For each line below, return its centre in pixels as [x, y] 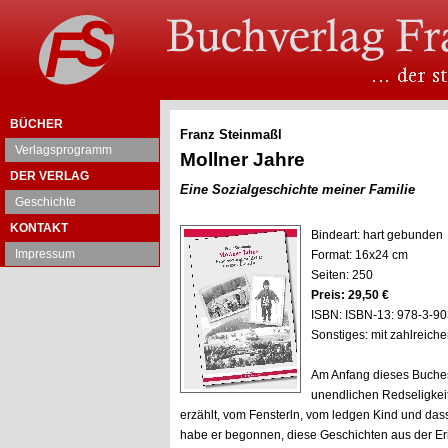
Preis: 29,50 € [350, 295]
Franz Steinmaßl [231, 134]
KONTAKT [39, 228]
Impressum [45, 254]
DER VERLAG [49, 176]
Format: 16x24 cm [359, 255]
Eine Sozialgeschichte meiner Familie [297, 189]
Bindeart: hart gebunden [377, 235]
